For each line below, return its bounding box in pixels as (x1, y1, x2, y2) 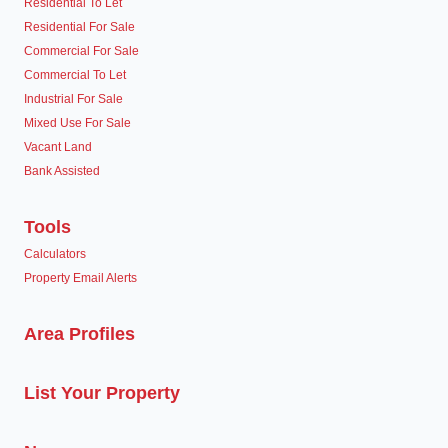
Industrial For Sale (24, 91, 123, 106)
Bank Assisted (24, 163, 100, 178)
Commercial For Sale (24, 43, 139, 58)
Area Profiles (24, 323, 135, 344)
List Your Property (24, 382, 180, 403)
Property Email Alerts (24, 270, 137, 285)
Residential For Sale (24, 19, 135, 34)
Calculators (24, 246, 86, 261)
